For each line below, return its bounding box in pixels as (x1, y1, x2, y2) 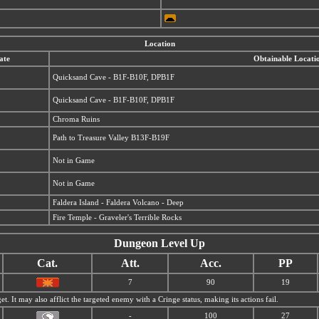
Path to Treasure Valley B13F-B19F (53, 134, 169, 142)
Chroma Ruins (53, 115, 100, 123)
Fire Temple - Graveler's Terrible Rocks (53, 214, 182, 221)
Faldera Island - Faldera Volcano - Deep (53, 199, 184, 206)
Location (144, 40, 175, 48)
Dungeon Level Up (114, 237, 205, 249)
